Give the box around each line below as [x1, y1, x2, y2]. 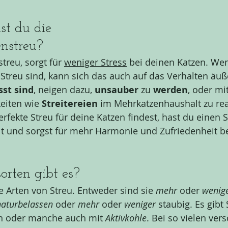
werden [153, 83, 188, 97]
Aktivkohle [105, 212, 147, 224]
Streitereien [42, 97, 100, 110]
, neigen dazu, [34, 83, 95, 96]
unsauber [95, 83, 141, 97]
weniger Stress [64, 56, 127, 69]
